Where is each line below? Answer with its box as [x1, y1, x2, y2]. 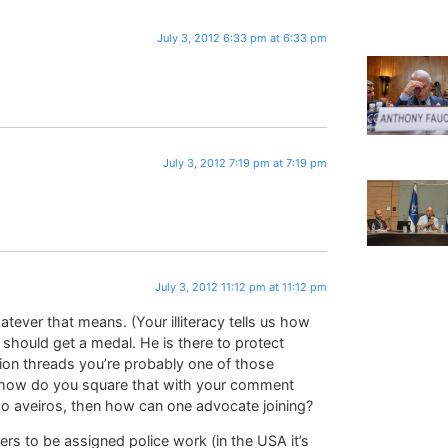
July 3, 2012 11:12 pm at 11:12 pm [155, 280, 328, 295]
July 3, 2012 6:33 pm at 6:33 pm [157, 30, 328, 45]
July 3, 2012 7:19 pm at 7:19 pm [163, 155, 328, 170]
